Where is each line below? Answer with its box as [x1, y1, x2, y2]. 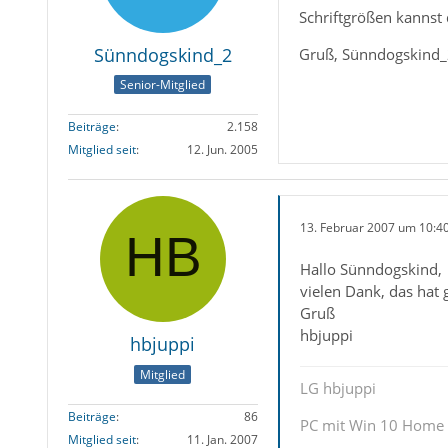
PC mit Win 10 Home [299, 415, 444, 436]
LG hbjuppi [299, 378, 376, 399]
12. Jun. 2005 [186, 141, 258, 159]
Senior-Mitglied [120, 76, 206, 94]
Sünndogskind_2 [93, 43, 232, 67]
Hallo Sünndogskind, [299, 259, 442, 280]
